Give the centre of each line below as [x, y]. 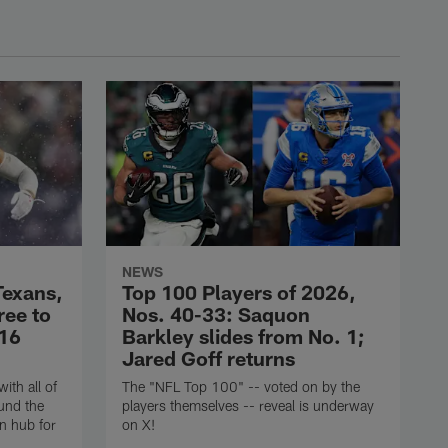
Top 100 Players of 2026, [239, 292]
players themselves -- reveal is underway [248, 406]
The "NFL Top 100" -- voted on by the [241, 387]
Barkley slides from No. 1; [243, 336]
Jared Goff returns [208, 358]
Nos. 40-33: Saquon [216, 314]
